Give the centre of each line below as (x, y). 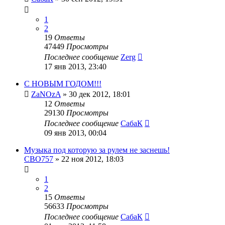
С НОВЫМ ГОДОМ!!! (63, 83)
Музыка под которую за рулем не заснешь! (97, 150)
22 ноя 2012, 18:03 (92, 159)
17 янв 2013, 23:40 (75, 66)
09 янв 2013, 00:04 (75, 133)
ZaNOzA (46, 94)
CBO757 (39, 159)
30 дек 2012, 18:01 (100, 94)
